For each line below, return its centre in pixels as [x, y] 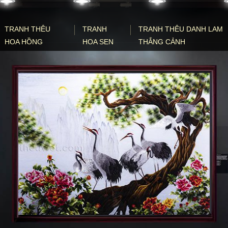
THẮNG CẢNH [162, 42]
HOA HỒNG [24, 42]
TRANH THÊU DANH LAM [180, 29]
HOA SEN [98, 42]
